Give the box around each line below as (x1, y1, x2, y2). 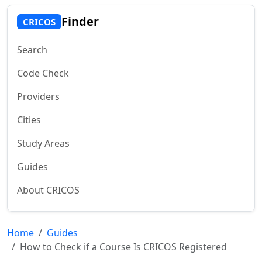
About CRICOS (17, 184, 80, 196)
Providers (17, 90, 60, 103)
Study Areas (17, 137, 70, 150)
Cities (17, 113, 41, 126)
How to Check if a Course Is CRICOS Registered (20, 240, 227, 253)
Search (17, 43, 47, 56)
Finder (61, 13, 99, 29)
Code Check (17, 67, 69, 80)
